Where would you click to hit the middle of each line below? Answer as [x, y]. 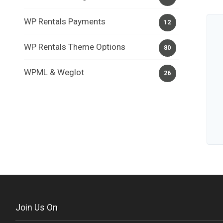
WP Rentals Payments [65, 21]
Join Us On [37, 207]
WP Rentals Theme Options [75, 47]
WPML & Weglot [54, 72]
